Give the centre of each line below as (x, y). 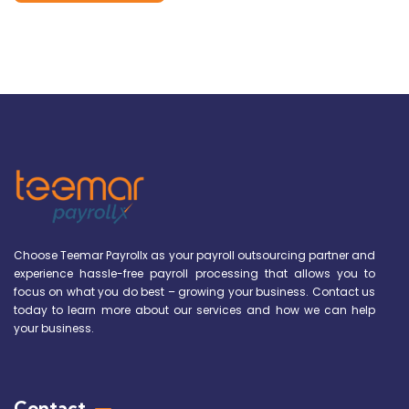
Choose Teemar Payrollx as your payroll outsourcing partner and (195, 255)
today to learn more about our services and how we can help (195, 309)
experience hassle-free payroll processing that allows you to (195, 273)
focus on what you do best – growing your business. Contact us (195, 291)
